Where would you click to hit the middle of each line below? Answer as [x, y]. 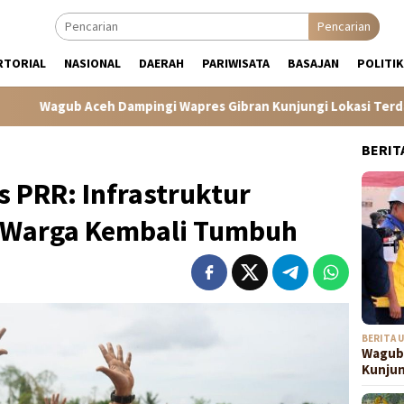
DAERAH [161, 63]
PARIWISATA [236, 63]
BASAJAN [313, 63]
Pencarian [344, 26]
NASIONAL [92, 63]
